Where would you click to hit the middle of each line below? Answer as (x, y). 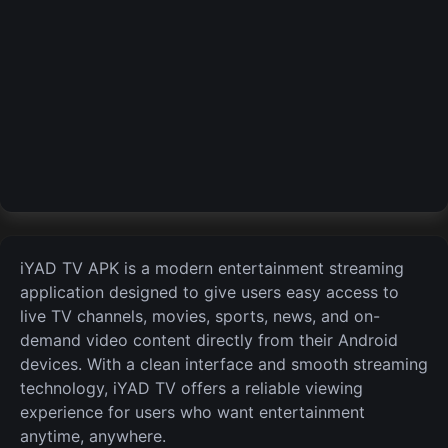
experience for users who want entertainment (192, 412)
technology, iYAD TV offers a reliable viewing (191, 388)
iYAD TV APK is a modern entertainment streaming (212, 268)
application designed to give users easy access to (209, 292)
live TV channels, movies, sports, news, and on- (200, 316)
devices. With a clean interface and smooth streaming (224, 364)
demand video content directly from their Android (209, 340)
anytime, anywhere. (93, 436)
